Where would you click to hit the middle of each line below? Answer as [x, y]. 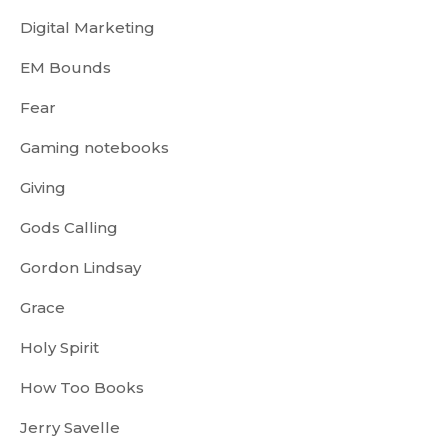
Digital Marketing [87, 27]
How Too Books [82, 387]
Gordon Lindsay [80, 267]
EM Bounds [65, 67]
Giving [43, 187]
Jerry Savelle [70, 427]
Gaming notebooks [94, 147]
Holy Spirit [59, 347]
